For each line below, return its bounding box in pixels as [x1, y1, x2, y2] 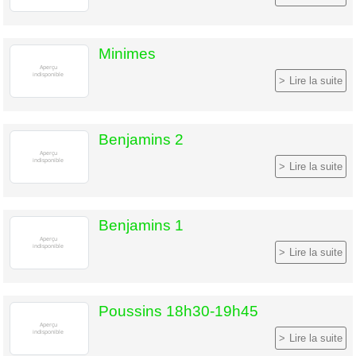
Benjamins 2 [99, 130, 184, 148]
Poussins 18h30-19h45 [99, 302, 258, 319]
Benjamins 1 [99, 216, 184, 234]
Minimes [99, 44, 156, 62]
